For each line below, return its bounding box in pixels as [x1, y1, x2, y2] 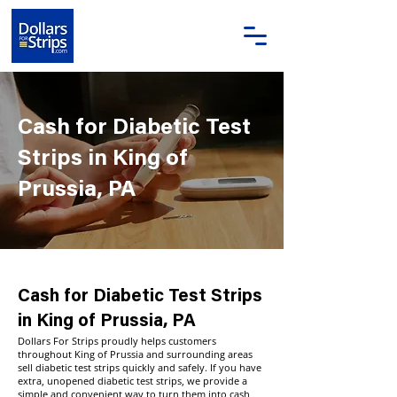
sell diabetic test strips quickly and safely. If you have [18, 361, 261, 374]
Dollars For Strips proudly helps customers [18, 334, 216, 347]
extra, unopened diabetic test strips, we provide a [18, 374, 247, 387]
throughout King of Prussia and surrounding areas [18, 347, 253, 361]
